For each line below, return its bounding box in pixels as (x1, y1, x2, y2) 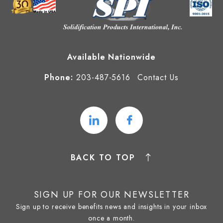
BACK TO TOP (70, 152, 135, 164)
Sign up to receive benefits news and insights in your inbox (15, 202, 208, 212)
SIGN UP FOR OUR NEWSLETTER (33, 188, 190, 202)
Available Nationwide (67, 51, 156, 63)
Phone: (44, 71, 76, 83)
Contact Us (137, 71, 179, 83)
